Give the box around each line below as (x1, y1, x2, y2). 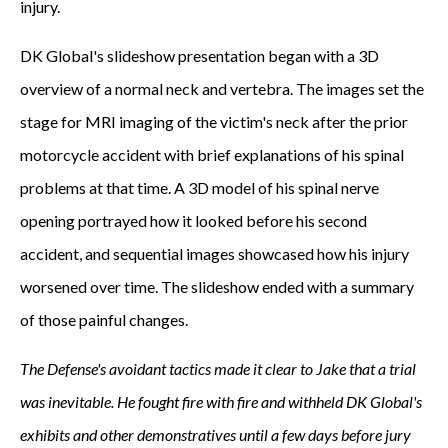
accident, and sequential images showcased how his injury (20, 244, 409, 263)
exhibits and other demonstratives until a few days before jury (20, 425, 411, 444)
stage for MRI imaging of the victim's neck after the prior (20, 112, 408, 131)
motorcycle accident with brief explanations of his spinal (20, 145, 404, 164)
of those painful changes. (20, 310, 188, 329)
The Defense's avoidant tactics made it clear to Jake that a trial (20, 359, 416, 378)
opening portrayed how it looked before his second (20, 211, 367, 230)
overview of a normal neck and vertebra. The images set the (20, 79, 424, 98)
